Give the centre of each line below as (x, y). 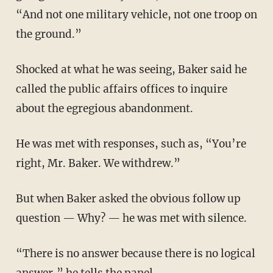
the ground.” (48, 34)
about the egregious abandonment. (104, 109)
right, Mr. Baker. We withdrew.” (98, 164)
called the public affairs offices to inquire (121, 89)
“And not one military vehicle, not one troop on (136, 15)
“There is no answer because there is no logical (23, 254)
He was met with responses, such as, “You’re (20, 144)
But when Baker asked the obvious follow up (19, 199)
